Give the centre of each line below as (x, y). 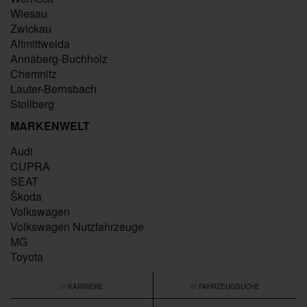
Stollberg (32, 104)
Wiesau (29, 13)
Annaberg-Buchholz (59, 59)
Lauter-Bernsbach (53, 89)
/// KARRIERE (82, 286)
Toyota (27, 257)
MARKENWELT (50, 126)
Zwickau (31, 28)
